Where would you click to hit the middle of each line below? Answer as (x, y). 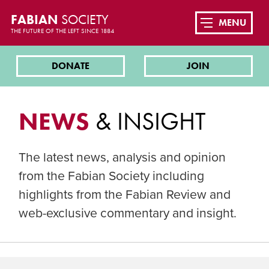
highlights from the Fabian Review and (125, 195)
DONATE (71, 66)
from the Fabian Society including (112, 176)
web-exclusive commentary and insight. (128, 213)
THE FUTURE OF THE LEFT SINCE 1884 (62, 31)
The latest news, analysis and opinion (122, 158)
